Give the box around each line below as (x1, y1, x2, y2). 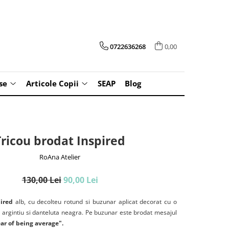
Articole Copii (26, 78, 79, 88)
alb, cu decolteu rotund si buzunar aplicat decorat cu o (13, 197, 177, 206)
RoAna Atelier (39, 152, 81, 162)
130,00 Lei (21, 174, 61, 186)
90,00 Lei (63, 174, 98, 186)
